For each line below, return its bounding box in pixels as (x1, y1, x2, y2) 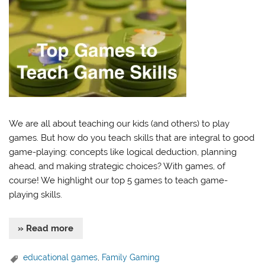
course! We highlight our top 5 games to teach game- (9, 175, 228, 186)
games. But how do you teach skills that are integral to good (9, 132, 255, 144)
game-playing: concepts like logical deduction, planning (9, 147, 237, 158)
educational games (23, 253, 98, 263)
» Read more (18, 223, 74, 234)
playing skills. (9, 189, 63, 201)
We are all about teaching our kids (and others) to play (9, 118, 230, 130)
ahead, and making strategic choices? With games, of (9, 161, 226, 172)
